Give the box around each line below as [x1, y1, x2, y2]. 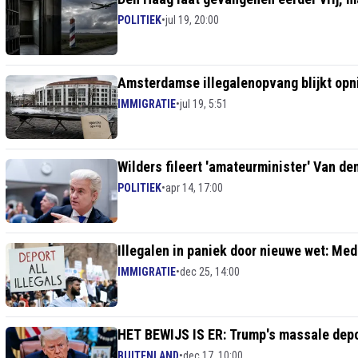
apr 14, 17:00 [165, 181, 223, 194]
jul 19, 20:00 [165, 14, 219, 26]
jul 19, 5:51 [180, 97, 228, 110]
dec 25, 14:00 [180, 265, 240, 278]
